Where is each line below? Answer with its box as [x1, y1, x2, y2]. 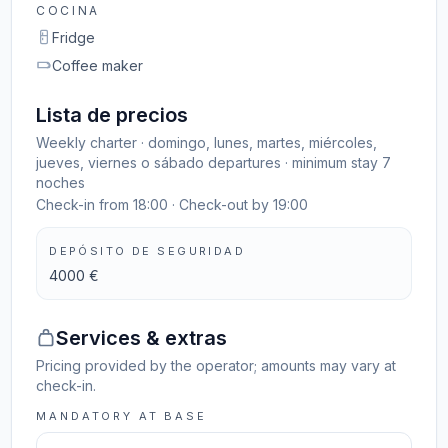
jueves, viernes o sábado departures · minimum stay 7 [36, 154, 392, 171]
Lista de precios [36, 103, 189, 127]
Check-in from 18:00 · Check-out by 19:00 [36, 196, 309, 213]
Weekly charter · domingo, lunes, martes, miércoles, [36, 134, 378, 151]
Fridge [52, 29, 96, 46]
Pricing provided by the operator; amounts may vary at [36, 357, 397, 374]
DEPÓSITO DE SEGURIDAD [49, 244, 246, 258]
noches [36, 174, 86, 191]
